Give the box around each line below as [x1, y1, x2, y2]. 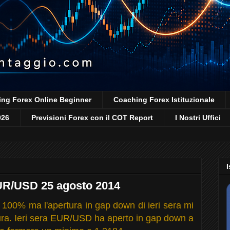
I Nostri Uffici [175, 113, 221, 122]
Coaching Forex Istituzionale [113, 95, 215, 104]
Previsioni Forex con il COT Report [31, 113, 153, 122]
